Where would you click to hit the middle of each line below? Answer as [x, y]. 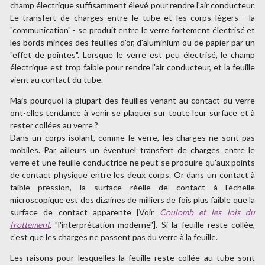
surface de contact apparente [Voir [85, 212]
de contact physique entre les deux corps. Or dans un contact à [132, 175]
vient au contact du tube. [56, 80]
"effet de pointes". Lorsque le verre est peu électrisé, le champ [132, 55]
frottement [30, 225]
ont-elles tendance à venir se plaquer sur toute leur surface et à [132, 113]
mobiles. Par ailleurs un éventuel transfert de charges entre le [132, 150]
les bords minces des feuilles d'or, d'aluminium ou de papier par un [132, 43]
